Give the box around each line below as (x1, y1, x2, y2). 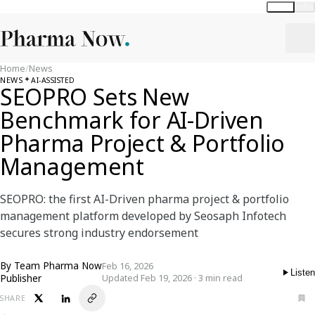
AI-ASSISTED (31, 75, 75, 85)
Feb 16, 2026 (102, 260, 153, 272)
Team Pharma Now (14, 259, 102, 272)
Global (268, 2, 293, 11)
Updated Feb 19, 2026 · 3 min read (102, 272, 243, 284)
